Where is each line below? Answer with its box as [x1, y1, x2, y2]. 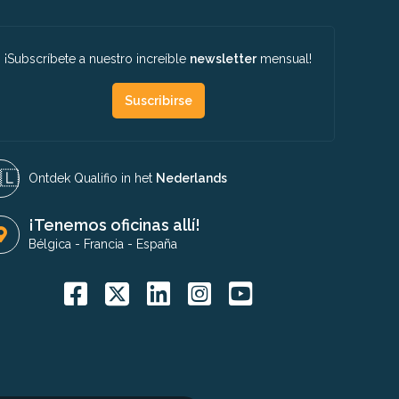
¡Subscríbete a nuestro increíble [4, 51, 190, 66]
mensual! [256, 51, 312, 66]
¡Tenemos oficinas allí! [28, 215, 200, 234]
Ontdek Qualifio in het [28, 171, 156, 186]
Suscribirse [124, 93, 192, 108]
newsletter [190, 51, 256, 66]
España [136, 236, 177, 251]
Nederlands [156, 171, 227, 186]
